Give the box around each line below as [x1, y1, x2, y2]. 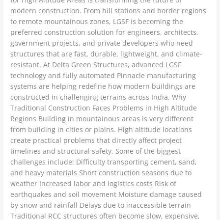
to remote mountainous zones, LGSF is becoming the [10, 17, 184, 27]
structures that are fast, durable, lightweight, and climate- [10, 49, 203, 59]
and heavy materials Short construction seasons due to [10, 168, 192, 178]
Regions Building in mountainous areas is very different [10, 114, 194, 124]
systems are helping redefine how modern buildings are [10, 82, 196, 91]
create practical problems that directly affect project [10, 136, 182, 145]
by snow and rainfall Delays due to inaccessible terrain [10, 200, 192, 210]
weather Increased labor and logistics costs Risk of [10, 179, 177, 189]
